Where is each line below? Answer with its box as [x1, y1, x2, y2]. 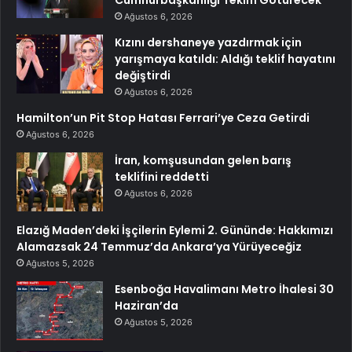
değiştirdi [115, 68, 170, 84]
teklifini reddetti [115, 169, 209, 185]
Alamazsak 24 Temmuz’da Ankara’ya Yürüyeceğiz [16, 239, 302, 255]
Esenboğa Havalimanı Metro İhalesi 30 [115, 281, 334, 298]
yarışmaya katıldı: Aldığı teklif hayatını [115, 51, 335, 68]
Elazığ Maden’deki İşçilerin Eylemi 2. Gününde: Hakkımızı [16, 222, 333, 239]
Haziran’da [115, 298, 178, 314]
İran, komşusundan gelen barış [115, 152, 291, 169]
